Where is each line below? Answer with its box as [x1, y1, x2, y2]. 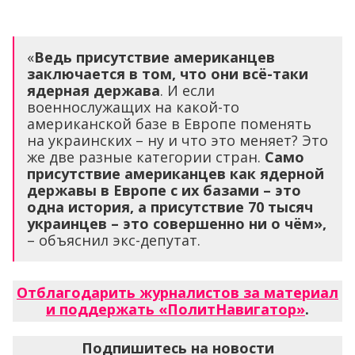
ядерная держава [27, 81, 160, 101]
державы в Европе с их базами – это [27, 181, 301, 200]
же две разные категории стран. [27, 147, 265, 167]
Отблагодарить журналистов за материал [17, 283, 338, 303]
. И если [160, 81, 215, 101]
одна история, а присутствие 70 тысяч [27, 197, 313, 217]
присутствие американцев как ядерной [27, 164, 324, 184]
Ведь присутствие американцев [34, 48, 275, 67]
